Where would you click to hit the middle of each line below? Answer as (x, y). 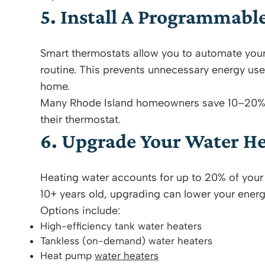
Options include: (80, 211)
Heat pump (67, 256)
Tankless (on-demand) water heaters (126, 241)
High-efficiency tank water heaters (121, 226)
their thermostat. (80, 119)
